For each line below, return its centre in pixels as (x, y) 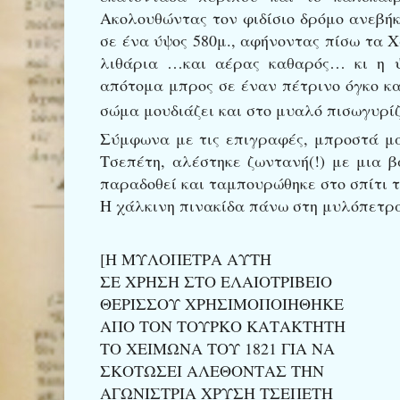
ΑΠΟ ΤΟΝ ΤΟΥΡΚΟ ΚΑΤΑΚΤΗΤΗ (223, 325)
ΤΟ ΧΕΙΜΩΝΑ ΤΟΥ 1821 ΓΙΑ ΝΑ (217, 348)
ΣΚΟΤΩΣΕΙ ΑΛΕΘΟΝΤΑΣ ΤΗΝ (212, 370)
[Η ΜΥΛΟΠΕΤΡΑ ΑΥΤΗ (186, 258)
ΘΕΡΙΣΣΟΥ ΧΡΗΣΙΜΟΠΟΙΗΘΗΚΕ (222, 303)
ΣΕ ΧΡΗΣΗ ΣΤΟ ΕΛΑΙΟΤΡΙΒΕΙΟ (216, 281)
